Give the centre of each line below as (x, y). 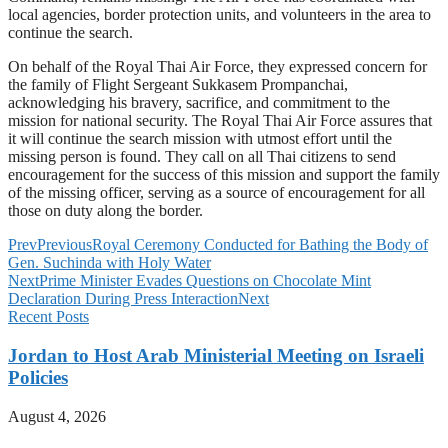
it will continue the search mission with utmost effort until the (200, 139)
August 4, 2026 (57, 416)
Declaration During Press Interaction (123, 299)
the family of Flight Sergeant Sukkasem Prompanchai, (178, 85)
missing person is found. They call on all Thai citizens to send (202, 157)
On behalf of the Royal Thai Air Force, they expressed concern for (217, 67)
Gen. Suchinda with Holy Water (109, 263)
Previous (64, 245)
